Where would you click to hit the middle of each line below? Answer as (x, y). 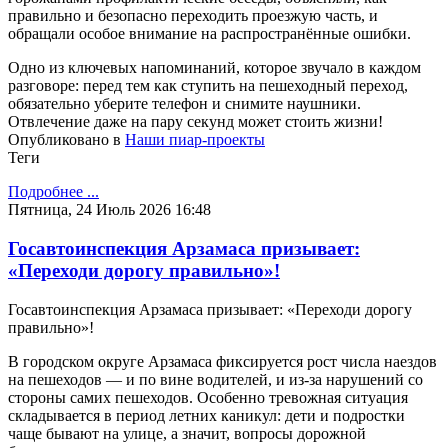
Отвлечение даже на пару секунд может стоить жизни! (195, 122)
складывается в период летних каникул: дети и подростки (206, 415)
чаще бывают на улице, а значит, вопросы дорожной (187, 433)
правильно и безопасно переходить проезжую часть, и (193, 16)
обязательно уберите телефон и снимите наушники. (184, 104)
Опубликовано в (64, 140)
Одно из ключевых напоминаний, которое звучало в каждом (214, 68)
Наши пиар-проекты (195, 140)
